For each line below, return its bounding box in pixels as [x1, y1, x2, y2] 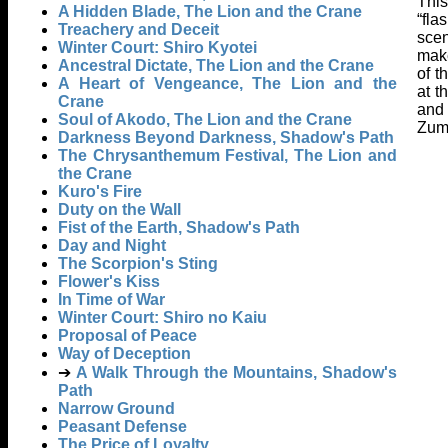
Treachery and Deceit [58, 21, 219, 39]
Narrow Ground [58, 400, 175, 418]
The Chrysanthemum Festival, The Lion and [58, 147, 397, 165]
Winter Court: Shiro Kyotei [58, 39, 257, 57]
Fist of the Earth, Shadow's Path [58, 219, 300, 237]
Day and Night [58, 237, 166, 255]
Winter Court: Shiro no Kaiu [58, 309, 267, 327]
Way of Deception [58, 345, 191, 363]
